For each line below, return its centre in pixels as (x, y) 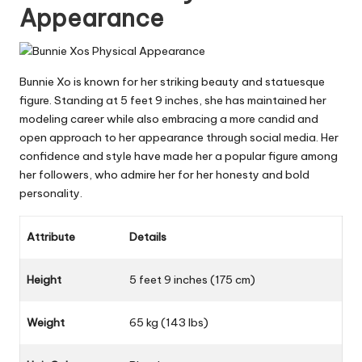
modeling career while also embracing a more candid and (169, 119)
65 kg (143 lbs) (169, 323)
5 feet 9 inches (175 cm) (192, 280)
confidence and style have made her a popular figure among (179, 156)
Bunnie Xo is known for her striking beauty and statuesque (172, 82)
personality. (51, 194)
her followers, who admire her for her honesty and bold (164, 175)
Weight (46, 323)
